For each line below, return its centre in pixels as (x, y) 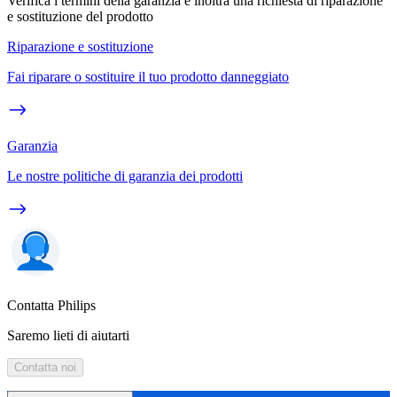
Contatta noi (45, 367)
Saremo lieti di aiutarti (68, 335)
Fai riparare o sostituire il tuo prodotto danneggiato (148, 76)
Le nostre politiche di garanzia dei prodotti (125, 175)
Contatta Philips (51, 305)
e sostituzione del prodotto (80, 16)
